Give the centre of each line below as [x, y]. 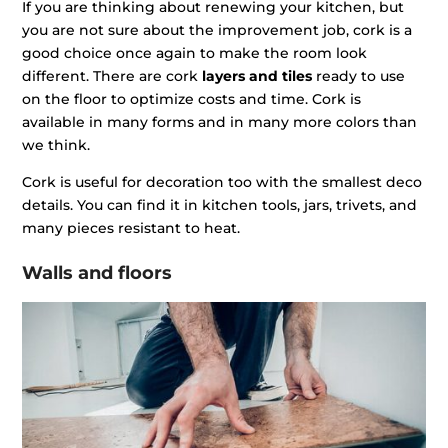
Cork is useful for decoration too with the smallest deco [222, 182]
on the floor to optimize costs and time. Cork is [192, 99]
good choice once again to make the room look [195, 53]
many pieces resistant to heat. [131, 228]
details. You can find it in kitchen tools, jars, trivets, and [220, 205]
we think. [56, 145]
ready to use [359, 76]
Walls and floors [97, 273]
